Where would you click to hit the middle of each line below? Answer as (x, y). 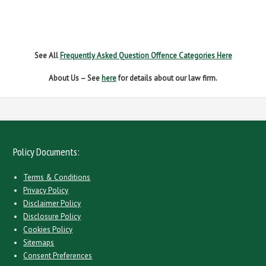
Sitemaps (39, 243)
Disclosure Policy (52, 216)
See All (47, 56)
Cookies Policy (48, 229)
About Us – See (75, 78)
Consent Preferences (58, 256)
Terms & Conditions (57, 177)
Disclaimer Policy (52, 203)
